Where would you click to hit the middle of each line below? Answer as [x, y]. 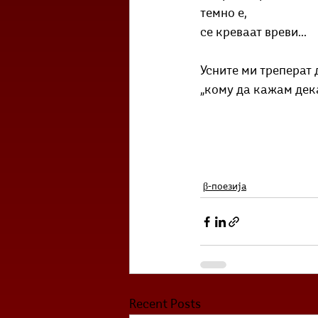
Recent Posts [165, 305]
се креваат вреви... [253, 33]
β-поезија [225, 187]
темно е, [224, 14]
